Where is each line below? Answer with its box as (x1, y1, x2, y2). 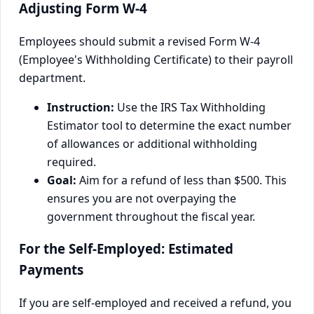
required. (47, 153, 96, 170)
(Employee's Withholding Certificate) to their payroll (19, 51, 293, 67)
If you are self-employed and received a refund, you (19, 295, 292, 311)
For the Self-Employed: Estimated (19, 240, 233, 258)
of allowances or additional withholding (47, 135, 257, 151)
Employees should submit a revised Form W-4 (19, 33, 260, 49)
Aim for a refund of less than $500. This (76, 172, 287, 188)
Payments (19, 261, 83, 279)
